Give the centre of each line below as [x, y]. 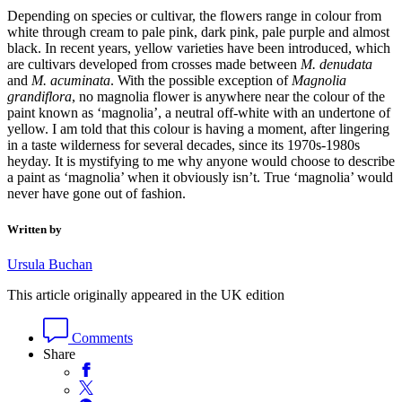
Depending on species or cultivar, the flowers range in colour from [194, 16]
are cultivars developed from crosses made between [154, 65]
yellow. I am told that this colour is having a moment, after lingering [198, 129]
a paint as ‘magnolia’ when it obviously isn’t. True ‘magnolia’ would [200, 178]
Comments [100, 337]
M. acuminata [71, 81]
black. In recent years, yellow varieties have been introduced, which [199, 48]
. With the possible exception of [201, 81]
